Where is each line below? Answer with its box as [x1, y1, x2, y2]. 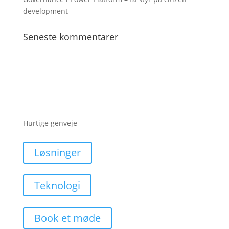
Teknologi [34, 178, 80, 192]
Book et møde [34, 211, 101, 225]
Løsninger [34, 145, 81, 159]
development [22, 6, 68, 16]
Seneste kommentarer [22, 30, 118, 43]
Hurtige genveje [22, 118, 77, 128]
